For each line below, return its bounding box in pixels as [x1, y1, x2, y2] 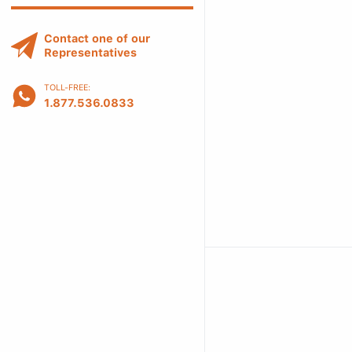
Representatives [44, 46, 137, 60]
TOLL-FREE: [44, 82, 91, 93]
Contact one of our [44, 31, 151, 46]
